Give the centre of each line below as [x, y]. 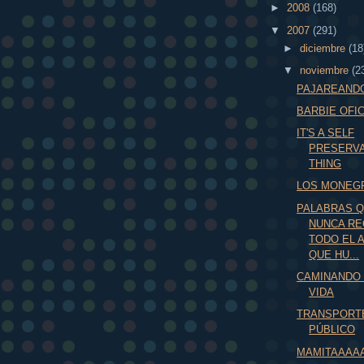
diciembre [324, 48]
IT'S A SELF [326, 133]
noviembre [325, 71]
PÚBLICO [332, 330]
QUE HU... [334, 254]
